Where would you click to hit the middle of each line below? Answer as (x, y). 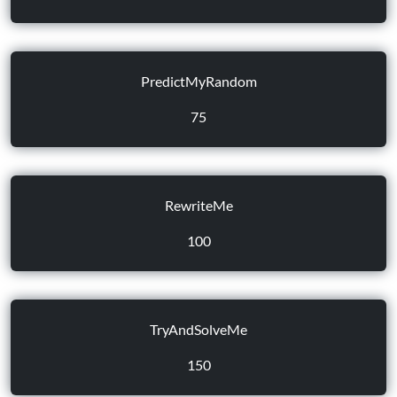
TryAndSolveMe (198, 329)
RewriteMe (198, 205)
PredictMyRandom (198, 81)
